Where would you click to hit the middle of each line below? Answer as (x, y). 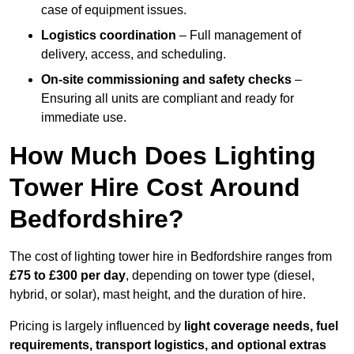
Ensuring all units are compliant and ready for (168, 99)
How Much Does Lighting (163, 156)
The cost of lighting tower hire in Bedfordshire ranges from (171, 257)
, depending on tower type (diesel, (220, 276)
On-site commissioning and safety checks (166, 80)
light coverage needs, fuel (261, 326)
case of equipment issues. (114, 10)
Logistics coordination (109, 36)
